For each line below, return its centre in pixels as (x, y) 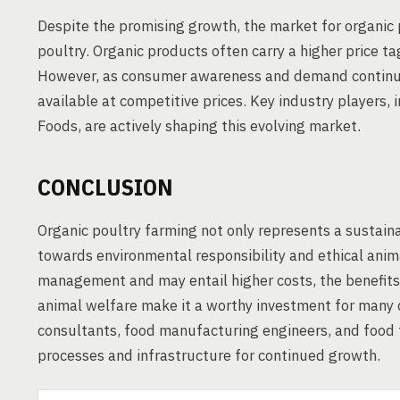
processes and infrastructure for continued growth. (209, 355)
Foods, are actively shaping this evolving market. (199, 126)
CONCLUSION (105, 187)
